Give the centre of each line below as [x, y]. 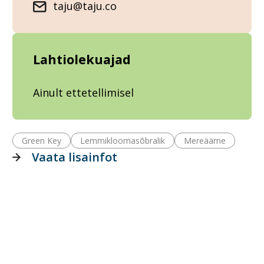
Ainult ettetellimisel [83, 93]
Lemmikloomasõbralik [123, 141]
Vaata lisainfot [75, 157]
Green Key [42, 141]
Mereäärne [205, 141]
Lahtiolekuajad [82, 60]
